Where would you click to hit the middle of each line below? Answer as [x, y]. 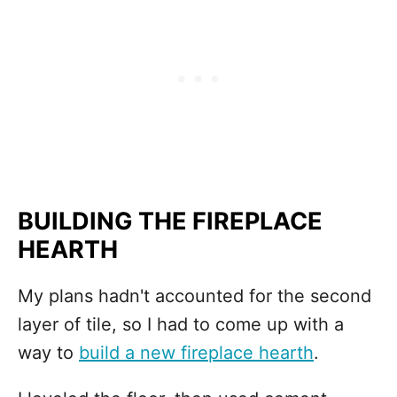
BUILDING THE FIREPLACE [170, 221]
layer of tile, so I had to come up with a [181, 324]
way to [48, 353]
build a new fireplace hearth [196, 353]
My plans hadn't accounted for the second [195, 296]
